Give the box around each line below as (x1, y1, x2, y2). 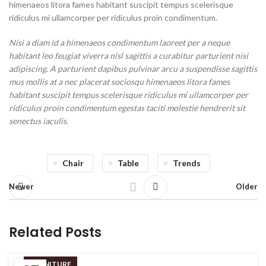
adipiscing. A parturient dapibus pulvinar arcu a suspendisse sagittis (9, 64, 257, 74)
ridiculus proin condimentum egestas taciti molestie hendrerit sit (9, 103, 245, 113)
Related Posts (9, 223, 102, 242)
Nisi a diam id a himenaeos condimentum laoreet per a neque (9, 37, 230, 47)
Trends (173, 158, 201, 168)
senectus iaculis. (9, 116, 68, 126)
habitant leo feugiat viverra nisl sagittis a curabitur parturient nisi (9, 50, 248, 61)
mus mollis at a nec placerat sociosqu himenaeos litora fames (9, 77, 230, 87)
